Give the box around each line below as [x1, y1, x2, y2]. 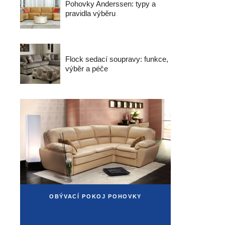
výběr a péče [65, 64, 108, 73]
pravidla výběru [65, 9, 116, 18]
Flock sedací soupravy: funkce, [65, 55, 168, 63]
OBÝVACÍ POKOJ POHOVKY [49, 193, 142, 199]
